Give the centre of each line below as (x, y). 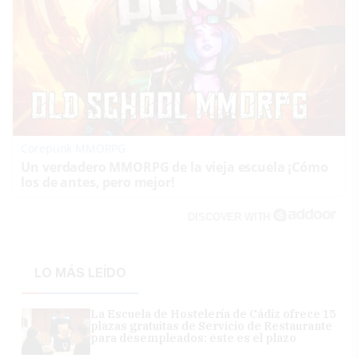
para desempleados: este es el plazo (194, 338)
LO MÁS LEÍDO (81, 272)
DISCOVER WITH (231, 217)
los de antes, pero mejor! (98, 182)
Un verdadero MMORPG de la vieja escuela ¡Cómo (175, 167)
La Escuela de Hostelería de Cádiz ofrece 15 (213, 314)
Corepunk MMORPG (74, 148)
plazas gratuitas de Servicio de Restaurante (212, 326)
